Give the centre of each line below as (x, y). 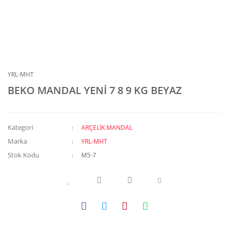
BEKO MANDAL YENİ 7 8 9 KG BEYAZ (95, 90)
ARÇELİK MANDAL (107, 128)
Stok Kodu (24, 155)
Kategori (20, 127)
